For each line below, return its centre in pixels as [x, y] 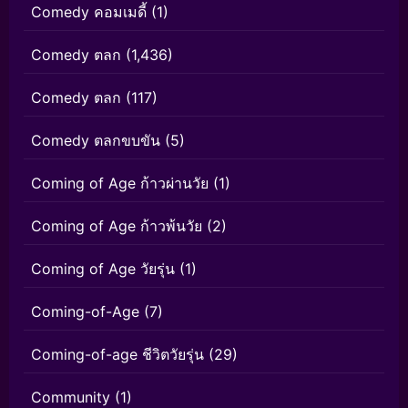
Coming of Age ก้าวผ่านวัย [120, 183]
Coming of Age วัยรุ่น [103, 269]
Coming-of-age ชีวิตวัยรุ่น [117, 354]
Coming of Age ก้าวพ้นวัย [117, 226]
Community [71, 397]
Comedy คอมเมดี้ [89, 12]
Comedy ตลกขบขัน [96, 140]
